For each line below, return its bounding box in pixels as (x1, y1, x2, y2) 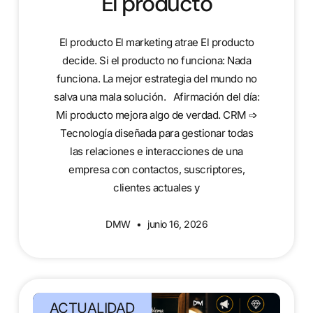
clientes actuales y (113, 180, 200, 194)
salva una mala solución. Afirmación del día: (54, 89, 259, 103)
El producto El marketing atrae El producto (59, 35, 254, 49)
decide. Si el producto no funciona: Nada (62, 53, 251, 67)
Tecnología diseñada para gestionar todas (60, 126, 253, 140)
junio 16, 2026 (145, 217, 208, 230)
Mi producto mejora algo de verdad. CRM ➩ (55, 108, 258, 122)
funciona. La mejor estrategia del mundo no (56, 71, 257, 85)
